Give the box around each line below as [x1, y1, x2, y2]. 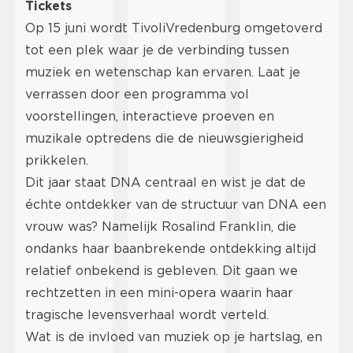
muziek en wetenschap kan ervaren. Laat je [25, 64, 300, 80]
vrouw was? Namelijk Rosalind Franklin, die [25, 218, 296, 234]
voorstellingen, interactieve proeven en [25, 108, 274, 124]
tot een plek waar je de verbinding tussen [25, 42, 289, 58]
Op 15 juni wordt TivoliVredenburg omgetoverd [25, 20, 322, 35]
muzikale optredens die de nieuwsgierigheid [25, 130, 303, 146]
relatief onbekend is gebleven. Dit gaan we [25, 262, 298, 278]
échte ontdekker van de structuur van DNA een [25, 196, 326, 212]
